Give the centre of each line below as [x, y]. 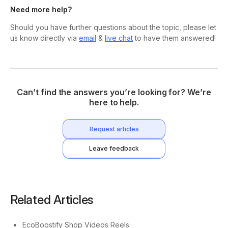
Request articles [114, 129]
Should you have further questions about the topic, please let [113, 27]
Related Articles [52, 200]
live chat [119, 38]
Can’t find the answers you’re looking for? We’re [114, 92]
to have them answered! [174, 38]
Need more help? [41, 10]
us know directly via [45, 38]
